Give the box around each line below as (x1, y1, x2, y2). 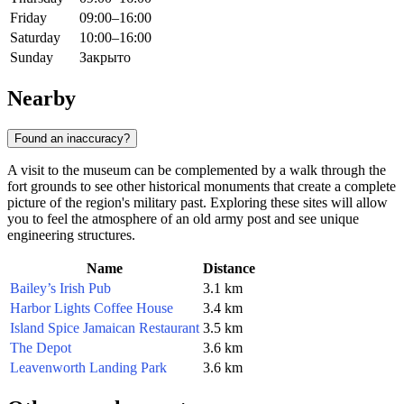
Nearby (7, 86, 76, 110)
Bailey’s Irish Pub (10, 280, 111, 296)
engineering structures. (7, 226, 135, 243)
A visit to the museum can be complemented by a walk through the (7, 161, 386, 178)
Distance (203, 260, 255, 276)
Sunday (10, 50, 53, 66)
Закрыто (79, 50, 131, 66)
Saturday (10, 30, 60, 46)
